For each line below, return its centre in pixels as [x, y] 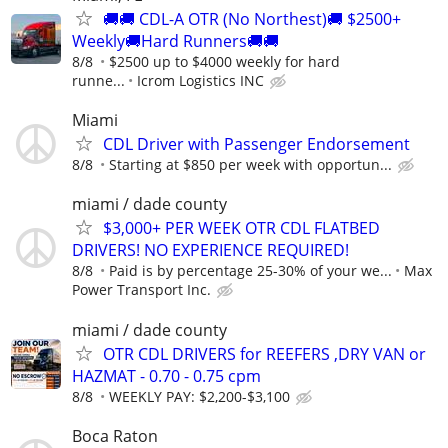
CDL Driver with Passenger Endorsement [256, 144]
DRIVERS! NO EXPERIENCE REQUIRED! [210, 250]
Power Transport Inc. [141, 290]
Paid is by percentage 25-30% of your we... [250, 271]
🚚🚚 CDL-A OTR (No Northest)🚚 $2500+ [252, 19]
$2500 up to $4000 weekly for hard [224, 62]
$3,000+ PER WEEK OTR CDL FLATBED [241, 228]
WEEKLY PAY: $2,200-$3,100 [199, 396]
